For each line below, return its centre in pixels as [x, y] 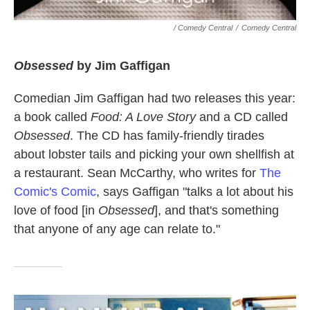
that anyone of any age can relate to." [117, 229]
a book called [52, 117]
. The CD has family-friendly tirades [167, 135]
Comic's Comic [55, 191]
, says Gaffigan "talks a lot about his [195, 191]
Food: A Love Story [143, 117]
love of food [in [56, 210]
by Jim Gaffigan [122, 65]
